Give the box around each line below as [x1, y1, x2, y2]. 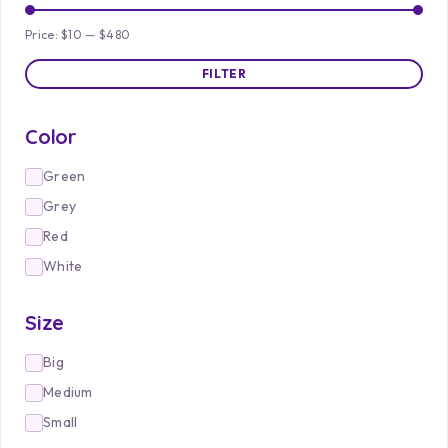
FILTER [201, 66, 247, 81]
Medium [43, 383, 93, 401]
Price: [25, 27, 62, 42]
